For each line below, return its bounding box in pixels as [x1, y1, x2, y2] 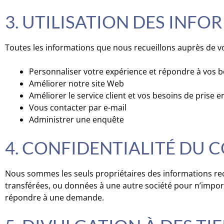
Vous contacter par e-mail [29, 102, 126, 113]
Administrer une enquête [29, 114, 124, 125]
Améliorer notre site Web [29, 78, 124, 89]
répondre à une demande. [5, 192, 104, 203]
